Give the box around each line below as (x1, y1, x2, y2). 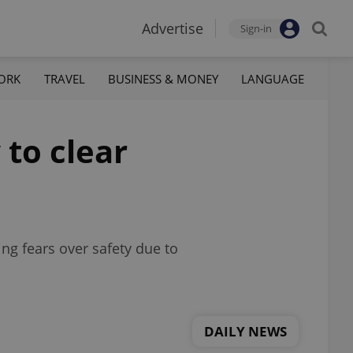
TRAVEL (43, 70, 85, 87)
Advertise (142, 19, 203, 38)
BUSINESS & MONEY (107, 70, 218, 87)
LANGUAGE (240, 70, 304, 87)
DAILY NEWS (204, 321, 287, 340)
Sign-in (240, 21, 272, 35)
